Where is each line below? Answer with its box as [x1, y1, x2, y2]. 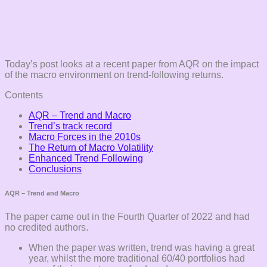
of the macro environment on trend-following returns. [5, 69, 223, 80]
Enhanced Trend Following [29, 153, 143, 163]
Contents [5, 89, 43, 100]
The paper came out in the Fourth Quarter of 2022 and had [5, 211, 250, 222]
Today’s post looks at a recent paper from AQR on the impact [5, 58, 259, 69]
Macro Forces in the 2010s [29, 131, 141, 142]
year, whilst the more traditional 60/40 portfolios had [29, 253, 245, 263]
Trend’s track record [29, 120, 112, 131]
